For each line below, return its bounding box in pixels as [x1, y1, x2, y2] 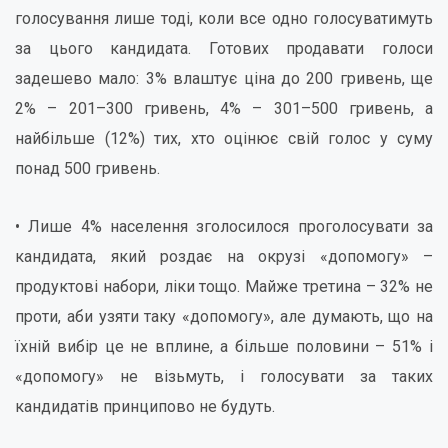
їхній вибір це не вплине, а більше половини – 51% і [15, 337, 433, 356]
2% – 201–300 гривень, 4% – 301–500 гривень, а [15, 99, 433, 118]
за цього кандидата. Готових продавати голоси [15, 39, 433, 58]
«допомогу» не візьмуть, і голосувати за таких [15, 367, 433, 386]
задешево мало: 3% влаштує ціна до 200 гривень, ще [15, 69, 433, 88]
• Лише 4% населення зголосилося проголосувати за [15, 217, 433, 236]
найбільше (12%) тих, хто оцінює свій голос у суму [15, 129, 433, 148]
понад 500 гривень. [15, 159, 160, 178]
